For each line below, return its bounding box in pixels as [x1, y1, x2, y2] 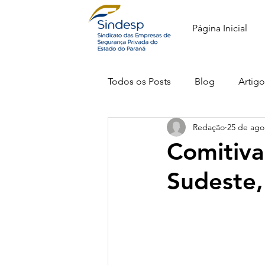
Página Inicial [192, 22, 247, 34]
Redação [193, 121, 225, 132]
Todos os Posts [108, 76, 171, 87]
